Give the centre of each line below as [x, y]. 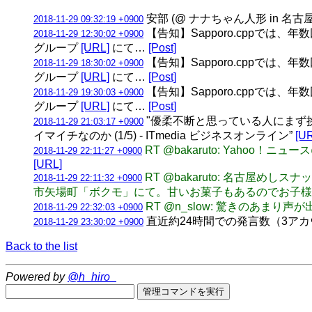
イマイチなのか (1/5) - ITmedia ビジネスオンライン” [164, 135]
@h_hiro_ [92, 276]
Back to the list [41, 246]
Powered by [37, 276]
